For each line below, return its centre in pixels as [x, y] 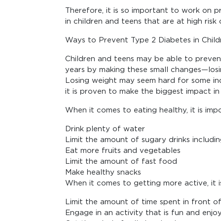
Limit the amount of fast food [121, 161]
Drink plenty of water [105, 129]
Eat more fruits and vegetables [123, 150]
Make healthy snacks [103, 172]
